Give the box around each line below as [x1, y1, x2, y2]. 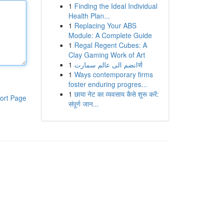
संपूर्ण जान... [68, 99, 99, 109]
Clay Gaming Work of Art [68, 50, 145, 60]
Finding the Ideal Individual [74, 1, 157, 11]
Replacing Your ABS [74, 21, 136, 30]
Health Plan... [68, 11, 110, 21]
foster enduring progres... [68, 79, 147, 89]
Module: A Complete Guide [68, 30, 152, 40]
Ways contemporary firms [74, 69, 153, 79]
